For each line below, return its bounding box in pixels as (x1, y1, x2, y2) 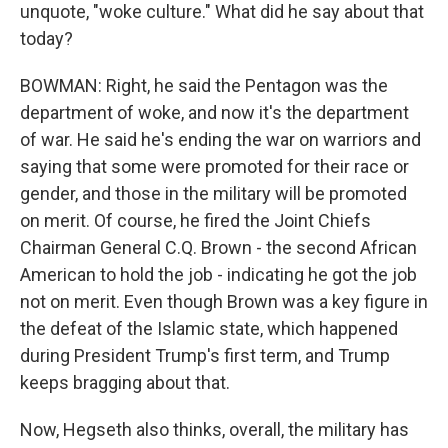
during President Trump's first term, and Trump (20, 345, 390, 366)
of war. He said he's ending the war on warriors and (20, 129, 421, 150)
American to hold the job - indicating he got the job (20, 264, 417, 285)
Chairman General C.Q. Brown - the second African (20, 237, 417, 258)
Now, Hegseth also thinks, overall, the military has (20, 419, 409, 440)
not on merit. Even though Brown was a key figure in (20, 291, 428, 312)
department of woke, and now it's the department (20, 102, 409, 123)
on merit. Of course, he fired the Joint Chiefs (20, 210, 371, 231)
